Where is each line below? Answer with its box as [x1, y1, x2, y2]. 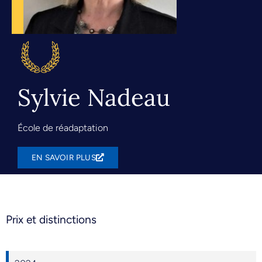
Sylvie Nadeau [18, 82, 170, 112]
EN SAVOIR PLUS [32, 152, 96, 162]
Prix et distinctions [6, 212, 96, 226]
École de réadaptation [18, 122, 108, 133]
